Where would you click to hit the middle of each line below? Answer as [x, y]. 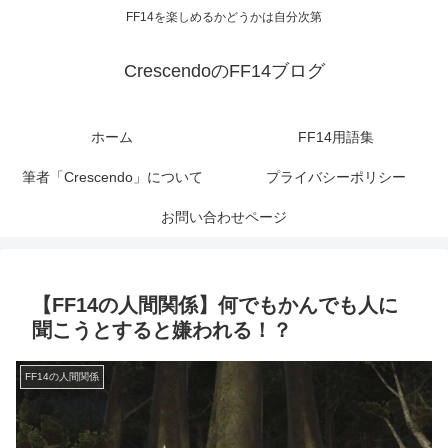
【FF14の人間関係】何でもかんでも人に [215, 305]
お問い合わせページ [224, 217]
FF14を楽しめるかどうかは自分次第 [224, 17]
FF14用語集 [336, 137]
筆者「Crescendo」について [112, 177]
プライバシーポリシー [336, 177]
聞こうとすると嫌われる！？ [162, 330]
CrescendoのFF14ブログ [224, 71]
